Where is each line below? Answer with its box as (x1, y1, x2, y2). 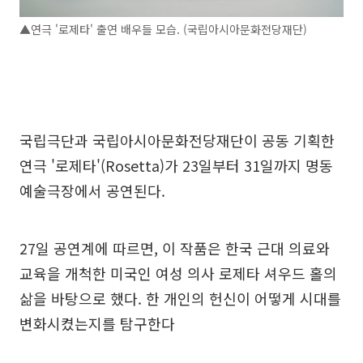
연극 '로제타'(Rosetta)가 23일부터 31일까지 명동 (19, 155, 333, 177)
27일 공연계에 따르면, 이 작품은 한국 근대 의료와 (19, 237, 330, 259)
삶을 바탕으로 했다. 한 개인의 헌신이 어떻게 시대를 (19, 288, 341, 310)
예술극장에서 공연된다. (19, 180, 165, 202)
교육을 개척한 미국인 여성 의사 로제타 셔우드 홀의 (19, 263, 337, 284)
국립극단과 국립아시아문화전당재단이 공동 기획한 (19, 130, 335, 152)
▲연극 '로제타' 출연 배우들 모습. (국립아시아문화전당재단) (19, 21, 307, 38)
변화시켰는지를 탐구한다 (19, 313, 175, 335)
